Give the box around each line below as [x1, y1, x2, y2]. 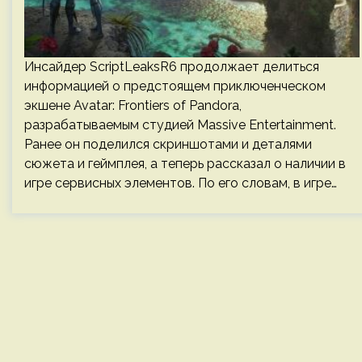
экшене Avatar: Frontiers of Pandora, [24, 98, 242, 113]
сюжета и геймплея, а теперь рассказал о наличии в [24, 156, 346, 171]
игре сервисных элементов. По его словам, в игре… [24, 175, 337, 191]
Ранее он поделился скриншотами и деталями [24, 137, 312, 152]
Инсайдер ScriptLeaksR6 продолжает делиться [24, 59, 319, 74]
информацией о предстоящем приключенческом [24, 78, 326, 94]
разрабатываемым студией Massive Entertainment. [24, 117, 336, 133]
